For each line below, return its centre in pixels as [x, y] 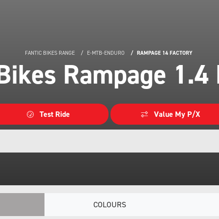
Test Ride [55, 114]
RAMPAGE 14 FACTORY [165, 53]
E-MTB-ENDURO [106, 53]
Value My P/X [177, 114]
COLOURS [109, 204]
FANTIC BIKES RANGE [50, 53]
